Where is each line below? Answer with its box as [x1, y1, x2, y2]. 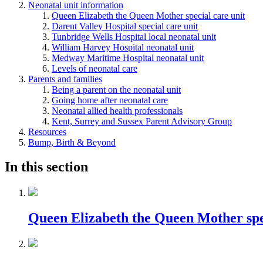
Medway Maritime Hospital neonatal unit [52, 52, 204, 63]
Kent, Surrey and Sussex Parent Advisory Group [52, 116, 232, 126]
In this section [5, 159, 88, 175]
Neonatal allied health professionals [52, 105, 183, 116]
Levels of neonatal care [52, 63, 137, 73]
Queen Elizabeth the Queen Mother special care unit [52, 10, 245, 21]
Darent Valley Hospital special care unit [52, 21, 198, 31]
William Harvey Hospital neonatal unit [52, 42, 194, 52]
